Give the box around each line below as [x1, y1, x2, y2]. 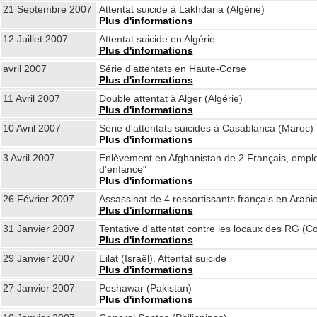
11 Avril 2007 [2, 93, 60, 104]
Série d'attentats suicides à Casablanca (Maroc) [98, 122, 313, 134]
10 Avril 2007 [2, 122, 61, 134]
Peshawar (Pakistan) [98, 282, 192, 294]
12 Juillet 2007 [2, 33, 68, 45]
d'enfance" [98, 163, 146, 175]
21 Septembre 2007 [2, 4, 92, 15]
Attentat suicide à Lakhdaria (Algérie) [98, 4, 265, 15]
